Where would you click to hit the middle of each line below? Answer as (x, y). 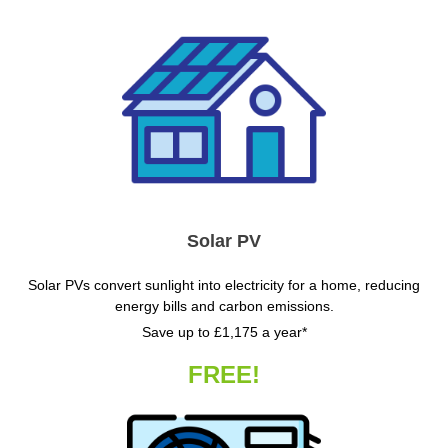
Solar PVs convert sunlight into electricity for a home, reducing (224, 285)
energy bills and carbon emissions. (224, 306)
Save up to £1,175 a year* (224, 332)
